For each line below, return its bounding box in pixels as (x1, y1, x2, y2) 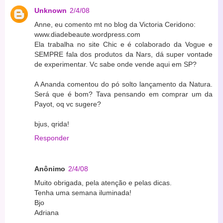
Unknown (34, 6, 67, 14)
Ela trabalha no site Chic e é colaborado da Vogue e (34, 40, 213, 48)
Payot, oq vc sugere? (34, 100, 101, 108)
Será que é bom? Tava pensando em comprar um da (34, 90, 213, 98)
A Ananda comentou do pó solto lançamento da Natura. (34, 80, 213, 88)
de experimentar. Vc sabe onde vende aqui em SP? (34, 60, 197, 68)
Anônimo (34, 164, 65, 173)
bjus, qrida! (34, 119, 69, 128)
